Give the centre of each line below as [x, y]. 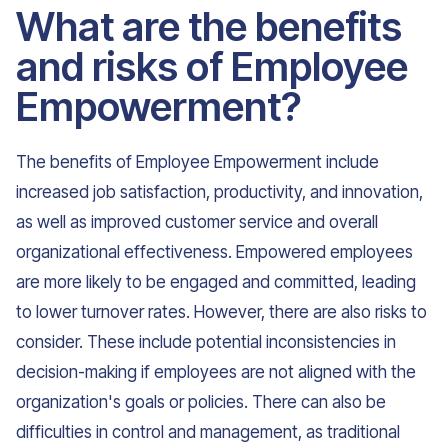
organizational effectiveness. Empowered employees [214, 252]
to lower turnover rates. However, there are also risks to [221, 312]
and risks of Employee [212, 66]
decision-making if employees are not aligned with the [216, 372]
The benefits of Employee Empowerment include [197, 162]
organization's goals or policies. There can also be [201, 402]
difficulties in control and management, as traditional [208, 432]
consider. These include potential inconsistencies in [206, 342]
